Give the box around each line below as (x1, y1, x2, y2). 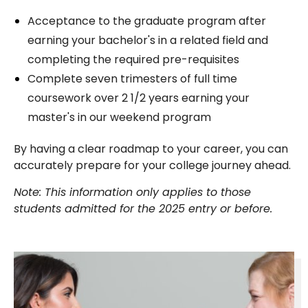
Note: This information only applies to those (14, 184, 251, 200)
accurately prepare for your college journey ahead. (14, 157, 291, 173)
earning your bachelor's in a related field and (27, 32, 268, 48)
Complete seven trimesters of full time (27, 70, 237, 87)
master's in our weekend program (27, 109, 211, 125)
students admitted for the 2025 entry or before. (14, 200, 272, 217)
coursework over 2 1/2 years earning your (27, 89, 250, 106)
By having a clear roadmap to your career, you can (14, 140, 288, 157)
